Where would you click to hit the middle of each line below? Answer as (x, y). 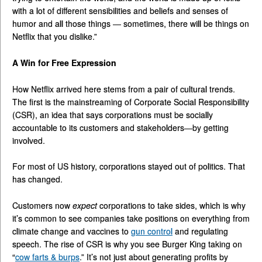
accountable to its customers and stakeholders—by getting (120, 127)
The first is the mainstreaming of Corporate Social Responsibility (131, 101)
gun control (152, 231)
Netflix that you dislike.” (55, 37)
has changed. (37, 179)
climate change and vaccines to (72, 231)
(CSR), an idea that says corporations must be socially (113, 114)
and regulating (200, 231)
